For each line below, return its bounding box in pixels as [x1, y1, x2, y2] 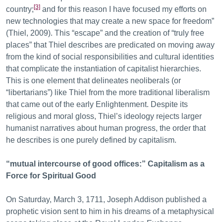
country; [6, 5, 34, 13]
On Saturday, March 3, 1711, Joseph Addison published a [6, 195, 207, 204]
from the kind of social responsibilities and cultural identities [6, 53, 214, 61]
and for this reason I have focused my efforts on [40, 5, 207, 13]
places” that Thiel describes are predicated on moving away [6, 41, 215, 49]
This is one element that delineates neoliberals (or [6, 76, 181, 85]
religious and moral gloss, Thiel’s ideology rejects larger [6, 112, 202, 120]
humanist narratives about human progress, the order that [6, 124, 206, 132]
